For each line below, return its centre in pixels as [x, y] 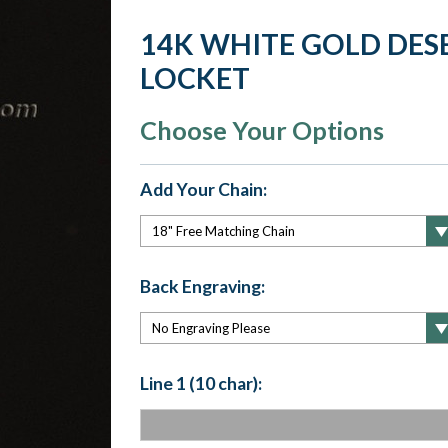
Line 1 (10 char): [200, 383]
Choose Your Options [261, 130]
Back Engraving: [202, 286]
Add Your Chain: [203, 189]
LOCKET [194, 78]
